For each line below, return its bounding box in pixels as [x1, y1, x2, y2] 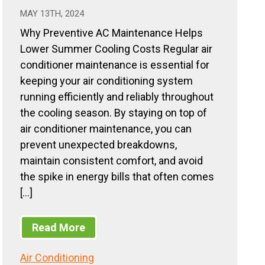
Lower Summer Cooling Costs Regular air [20, 43, 213, 56]
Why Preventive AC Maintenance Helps [20, 27, 203, 40]
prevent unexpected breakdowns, [20, 138, 177, 151]
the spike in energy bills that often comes [20, 170, 215, 183]
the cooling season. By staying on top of [20, 106, 208, 119]
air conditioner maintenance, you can [20, 122, 192, 135]
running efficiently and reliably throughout [20, 91, 214, 104]
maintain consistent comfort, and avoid [20, 154, 203, 167]
